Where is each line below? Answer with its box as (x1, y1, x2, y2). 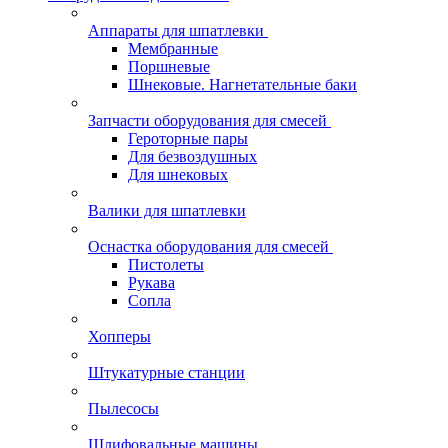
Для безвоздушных (128, 148, 257, 165)
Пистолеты (128, 256, 204, 273)
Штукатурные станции (88, 364, 245, 381)
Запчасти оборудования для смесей (88, 112, 327, 129)
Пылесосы (88, 400, 159, 417)
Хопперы (88, 328, 151, 345)
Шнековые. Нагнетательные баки (128, 76, 357, 93)
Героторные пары (128, 130, 248, 147)
